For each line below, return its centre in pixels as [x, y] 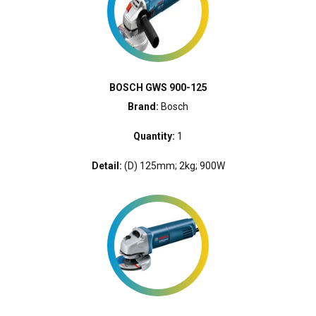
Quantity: [154, 136]
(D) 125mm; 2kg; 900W [173, 166]
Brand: [143, 107]
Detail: [107, 166]
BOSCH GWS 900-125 [158, 88]
